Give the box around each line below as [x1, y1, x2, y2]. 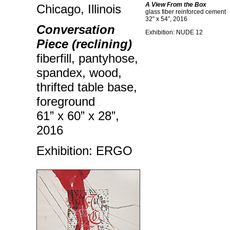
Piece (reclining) [36, 37, 132, 51]
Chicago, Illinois [36, 2, 121, 16]
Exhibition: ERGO [36, 144, 132, 158]
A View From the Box [145, 1, 206, 8]
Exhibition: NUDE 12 [145, 29, 203, 36]
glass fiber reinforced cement [145, 8, 226, 15]
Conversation [36, 23, 115, 36]
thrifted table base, [36, 80, 137, 94]
